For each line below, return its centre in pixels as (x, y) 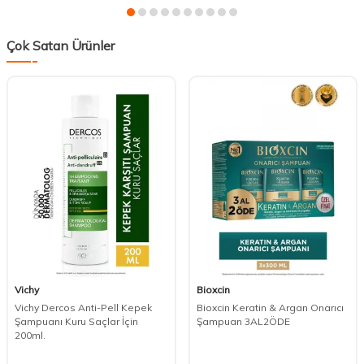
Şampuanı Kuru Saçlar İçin (76, 321)
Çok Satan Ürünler (61, 46)
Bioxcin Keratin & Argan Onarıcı (270, 307)
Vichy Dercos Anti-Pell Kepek (83, 307)
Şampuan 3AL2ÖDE (243, 321)
